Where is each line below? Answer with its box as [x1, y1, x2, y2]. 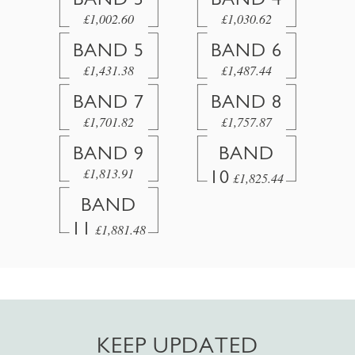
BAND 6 [211, 39, 282, 62]
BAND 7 [73, 90, 144, 113]
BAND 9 [73, 142, 144, 165]
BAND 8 [211, 90, 282, 113]
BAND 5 [73, 39, 144, 62]
